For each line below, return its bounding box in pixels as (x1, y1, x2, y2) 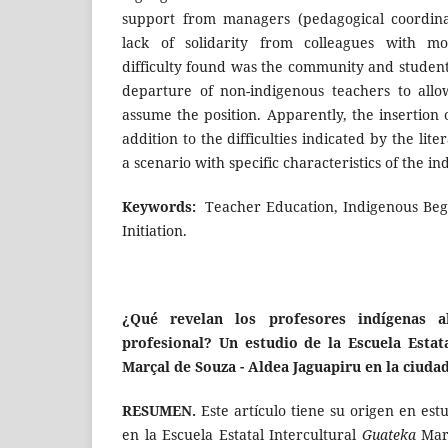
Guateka (361, 425, 416, 445)
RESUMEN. (122, 401, 196, 421)
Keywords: (122, 197, 206, 217)
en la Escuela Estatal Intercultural (122, 425, 362, 445)
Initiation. (122, 221, 187, 241)
